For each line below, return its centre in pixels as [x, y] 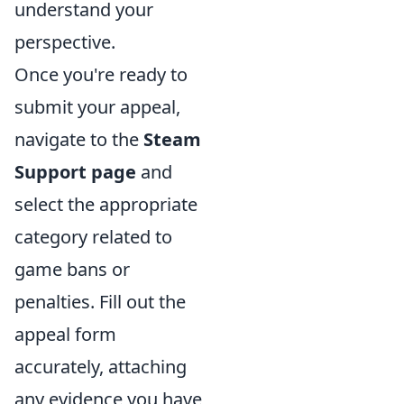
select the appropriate [106, 204]
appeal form [65, 334]
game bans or [72, 269]
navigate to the [79, 139]
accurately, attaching [101, 367]
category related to [93, 237]
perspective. [65, 42]
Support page [75, 172]
